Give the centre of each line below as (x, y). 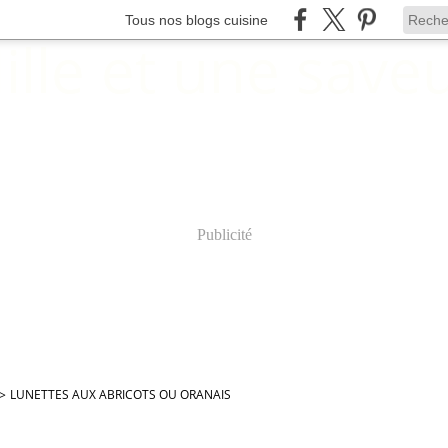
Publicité (224, 234)
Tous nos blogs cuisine (196, 19)
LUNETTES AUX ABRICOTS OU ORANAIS (120, 394)
